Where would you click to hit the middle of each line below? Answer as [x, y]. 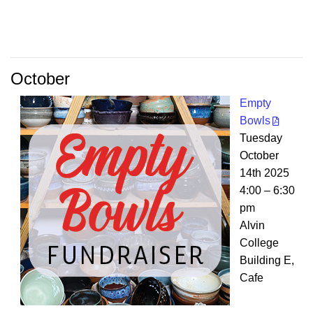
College [259, 243]
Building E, [267, 261]
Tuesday [261, 138]
